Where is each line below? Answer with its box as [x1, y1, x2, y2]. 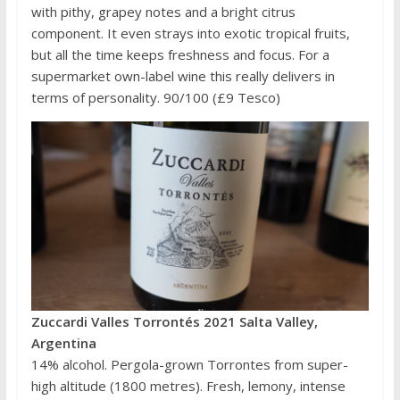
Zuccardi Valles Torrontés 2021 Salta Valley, [30, 312, 318, 331]
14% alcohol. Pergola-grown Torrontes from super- [30, 355, 348, 374]
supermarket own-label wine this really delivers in [30, 66, 335, 85]
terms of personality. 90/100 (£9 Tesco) [30, 87, 280, 106]
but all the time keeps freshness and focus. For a [30, 45, 329, 63]
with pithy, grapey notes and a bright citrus [30, 2, 296, 21]
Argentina [30, 334, 96, 353]
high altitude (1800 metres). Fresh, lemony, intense [30, 377, 346, 396]
